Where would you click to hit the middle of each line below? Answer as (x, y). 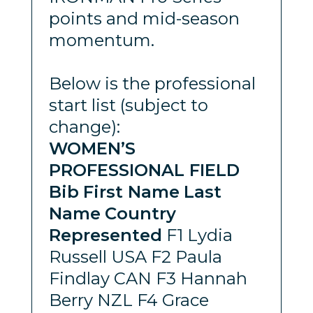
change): (84, 126)
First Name (131, 191)
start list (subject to (128, 105)
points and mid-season (144, 18)
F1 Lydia (197, 235)
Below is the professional (152, 83)
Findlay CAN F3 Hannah (148, 278)
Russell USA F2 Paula (135, 256)
